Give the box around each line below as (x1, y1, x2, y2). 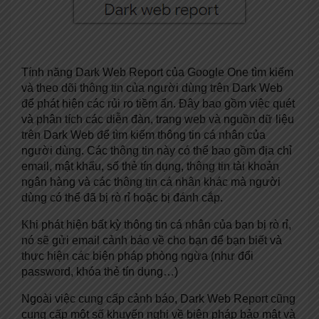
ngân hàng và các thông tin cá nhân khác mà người (21, 176, 281, 189)
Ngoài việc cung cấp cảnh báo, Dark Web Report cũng (21, 293, 296, 305)
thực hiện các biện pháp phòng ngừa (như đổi (21, 250, 253, 263)
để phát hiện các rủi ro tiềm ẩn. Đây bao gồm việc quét (21, 98, 295, 110)
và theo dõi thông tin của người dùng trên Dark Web (21, 82, 283, 95)
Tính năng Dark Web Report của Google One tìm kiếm (21, 66, 293, 79)
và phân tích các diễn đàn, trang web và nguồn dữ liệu (21, 113, 294, 126)
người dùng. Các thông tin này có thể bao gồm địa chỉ (21, 145, 292, 157)
